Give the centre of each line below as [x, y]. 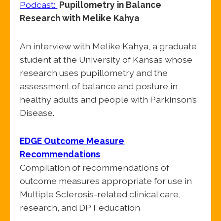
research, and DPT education [80, 208]
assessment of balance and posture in [99, 86]
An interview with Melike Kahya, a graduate [109, 46]
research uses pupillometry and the [94, 73]
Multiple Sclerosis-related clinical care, [100, 194]
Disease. [37, 113]
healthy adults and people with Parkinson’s [109, 100]
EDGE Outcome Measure [72, 141]
